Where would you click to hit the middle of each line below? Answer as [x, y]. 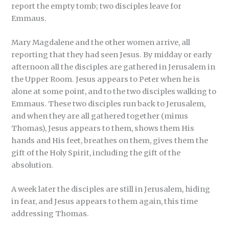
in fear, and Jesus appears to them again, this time [105, 202]
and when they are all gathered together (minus [100, 116]
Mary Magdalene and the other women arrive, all [101, 42]
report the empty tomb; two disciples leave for [97, 6]
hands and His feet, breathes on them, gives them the [110, 140]
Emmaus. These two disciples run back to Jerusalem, [109, 104]
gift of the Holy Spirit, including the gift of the [96, 153]
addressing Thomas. [50, 214]
